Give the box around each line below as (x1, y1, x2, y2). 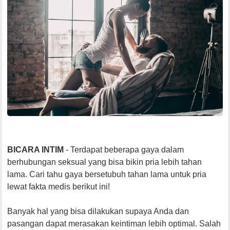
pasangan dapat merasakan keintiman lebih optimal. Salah (7, 219, 221, 228)
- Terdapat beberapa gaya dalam (64, 145, 184, 155)
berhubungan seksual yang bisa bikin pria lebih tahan (7, 158, 202, 167)
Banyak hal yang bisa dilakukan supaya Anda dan (7, 207, 189, 216)
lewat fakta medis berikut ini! (7, 182, 110, 191)
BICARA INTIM (7, 145, 64, 155)
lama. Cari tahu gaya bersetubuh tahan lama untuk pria (7, 170, 207, 179)
